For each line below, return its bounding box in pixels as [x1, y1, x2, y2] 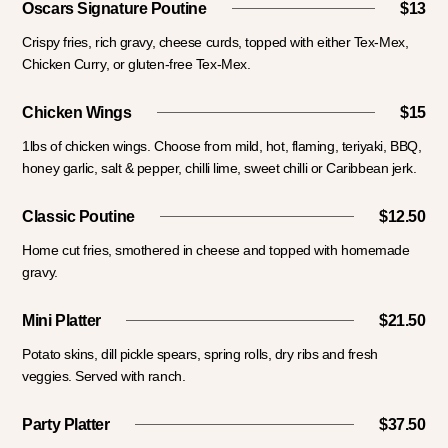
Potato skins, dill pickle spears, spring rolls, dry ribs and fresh [22, 346, 378, 363]
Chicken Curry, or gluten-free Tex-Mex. [22, 56, 251, 73]
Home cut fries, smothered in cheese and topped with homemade [22, 242, 410, 259]
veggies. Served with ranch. [22, 368, 186, 385]
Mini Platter [22, 312, 101, 330]
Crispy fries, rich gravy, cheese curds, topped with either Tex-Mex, [22, 34, 409, 51]
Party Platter [22, 416, 110, 434]
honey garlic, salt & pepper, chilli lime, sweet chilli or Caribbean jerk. [22, 160, 417, 177]
